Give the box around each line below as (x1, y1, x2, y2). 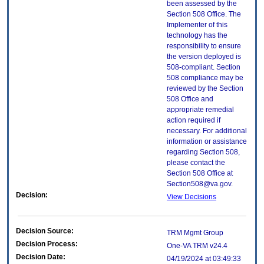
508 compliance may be (167, 74, 243, 82)
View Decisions (167, 193, 216, 202)
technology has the (167, 31, 227, 40)
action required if (167, 116, 220, 125)
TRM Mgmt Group (167, 229, 223, 237)
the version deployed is (167, 52, 241, 61)
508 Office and (167, 95, 213, 104)
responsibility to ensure (167, 42, 241, 51)
